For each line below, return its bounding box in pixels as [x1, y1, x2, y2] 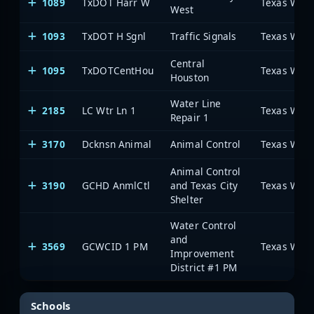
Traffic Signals [170, 29, 237, 43]
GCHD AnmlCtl [82, 178, 150, 192]
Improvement [170, 246, 234, 260]
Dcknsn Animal [82, 137, 152, 151]
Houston [170, 70, 210, 84]
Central [170, 56, 205, 70]
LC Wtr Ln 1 [82, 103, 136, 117]
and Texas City [170, 178, 238, 192]
